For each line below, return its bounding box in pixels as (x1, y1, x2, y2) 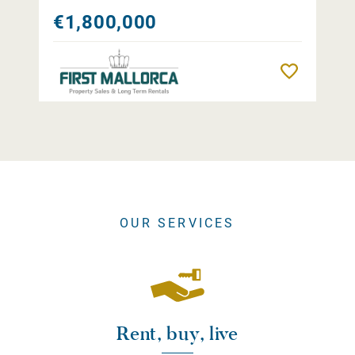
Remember (304, 66, 353, 78)
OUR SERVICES (120, 216, 235, 231)
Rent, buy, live (116, 321, 239, 346)
